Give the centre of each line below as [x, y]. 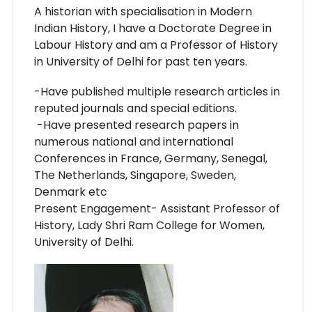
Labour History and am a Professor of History [156, 45]
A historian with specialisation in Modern [143, 11]
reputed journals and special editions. [135, 108]
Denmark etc [71, 192]
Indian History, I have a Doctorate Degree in [153, 28]
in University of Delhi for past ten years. [142, 61]
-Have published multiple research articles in [157, 91]
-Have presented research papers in [136, 125]
